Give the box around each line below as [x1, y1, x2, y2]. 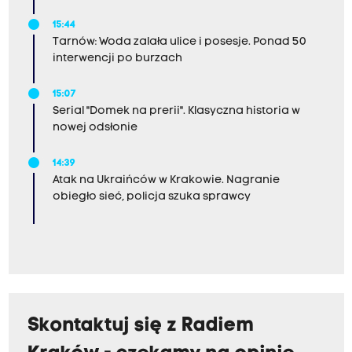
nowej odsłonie [52, 122, 137, 134]
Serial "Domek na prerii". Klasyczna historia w [52, 105, 300, 118]
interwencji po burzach [52, 53, 182, 65]
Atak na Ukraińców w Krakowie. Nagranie [52, 174, 280, 187]
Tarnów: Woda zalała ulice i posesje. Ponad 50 [52, 36, 306, 49]
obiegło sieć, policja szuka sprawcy [52, 191, 251, 203]
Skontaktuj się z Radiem [27, 317, 254, 336]
